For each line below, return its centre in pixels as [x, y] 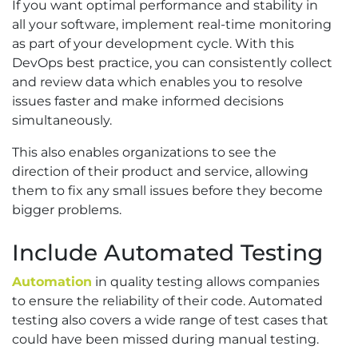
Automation [52, 282]
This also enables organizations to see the [144, 153]
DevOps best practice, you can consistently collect [172, 63]
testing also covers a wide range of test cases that [170, 320]
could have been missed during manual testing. [165, 340]
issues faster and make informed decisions [148, 101]
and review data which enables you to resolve [157, 82]
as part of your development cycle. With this [153, 44]
